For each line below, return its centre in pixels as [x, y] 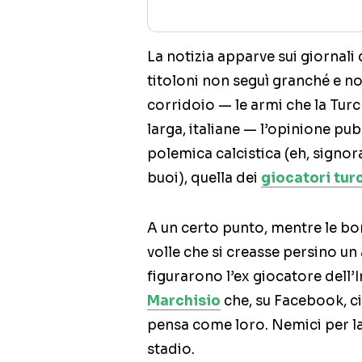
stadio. [171, 350]
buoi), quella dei [204, 179]
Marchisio [184, 301]
